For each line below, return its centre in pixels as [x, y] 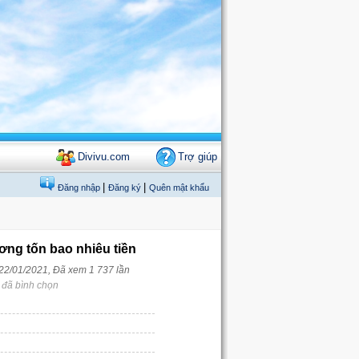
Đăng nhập [80, 188]
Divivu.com [104, 157]
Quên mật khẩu [179, 188]
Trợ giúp [198, 157]
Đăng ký [126, 188]
